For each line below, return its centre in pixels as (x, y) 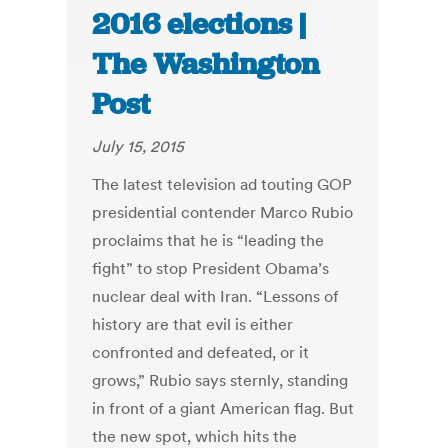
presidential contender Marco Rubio (223, 212)
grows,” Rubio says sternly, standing (220, 380)
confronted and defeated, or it (201, 352)
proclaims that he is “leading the (208, 240)
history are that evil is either (193, 324)
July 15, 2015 (138, 146)
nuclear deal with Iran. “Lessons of (216, 296)
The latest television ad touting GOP (222, 184)
